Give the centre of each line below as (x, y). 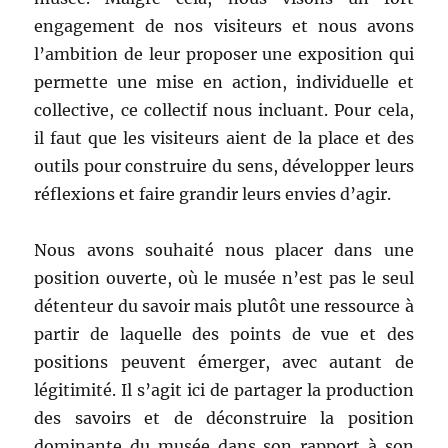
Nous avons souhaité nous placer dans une (224, 250)
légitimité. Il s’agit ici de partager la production (224, 390)
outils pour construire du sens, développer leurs (224, 166)
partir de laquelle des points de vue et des (224, 334)
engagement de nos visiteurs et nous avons (224, 26)
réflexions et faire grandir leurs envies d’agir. (213, 194)
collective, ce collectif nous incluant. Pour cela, (224, 110)
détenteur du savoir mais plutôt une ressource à (224, 306)
